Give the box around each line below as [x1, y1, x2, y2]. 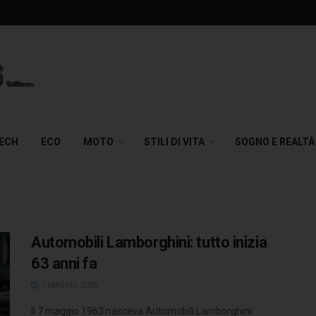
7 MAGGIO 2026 [39, 281, 97, 290]
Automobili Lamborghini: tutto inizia [31, 233, 267, 251]
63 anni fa [31, 255, 97, 272]
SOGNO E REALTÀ [235, 136, 315, 147]
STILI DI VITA [144, 136, 205, 147]
